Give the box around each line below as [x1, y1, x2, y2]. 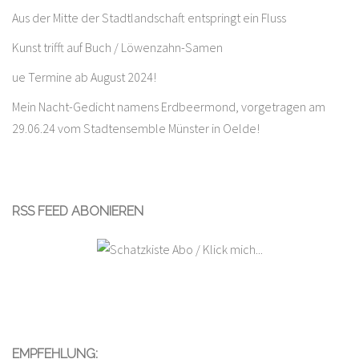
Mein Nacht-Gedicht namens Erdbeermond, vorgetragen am [12, 98, 325, 115]
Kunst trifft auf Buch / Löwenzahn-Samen [12, 38, 223, 55]
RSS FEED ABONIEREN [12, 203, 143, 219]
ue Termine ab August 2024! [12, 68, 156, 85]
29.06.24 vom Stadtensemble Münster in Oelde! [12, 119, 260, 136]
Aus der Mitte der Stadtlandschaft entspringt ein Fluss [12, 9, 286, 26]
